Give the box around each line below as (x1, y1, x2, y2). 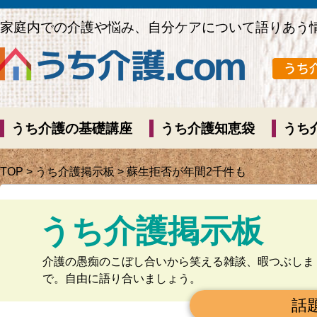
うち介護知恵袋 (161, 121, 255, 136)
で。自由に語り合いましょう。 (42, 272, 201, 284)
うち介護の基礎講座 (11, 121, 132, 136)
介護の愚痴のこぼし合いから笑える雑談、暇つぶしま (42, 255, 314, 267)
